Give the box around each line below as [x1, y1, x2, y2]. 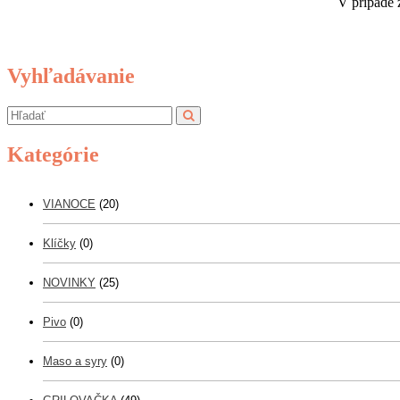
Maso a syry [43, 354, 107, 368]
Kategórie [7, 143, 99, 167]
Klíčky [43, 236, 76, 250]
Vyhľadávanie [7, 64, 135, 88]
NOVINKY [43, 275, 96, 289]
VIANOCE [43, 196, 96, 211]
